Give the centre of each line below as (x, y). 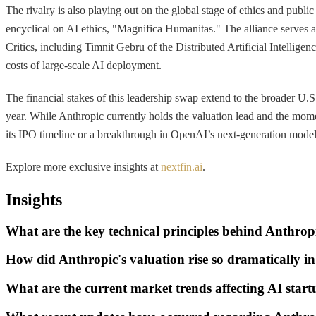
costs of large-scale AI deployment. (84, 65)
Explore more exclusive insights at (83, 166)
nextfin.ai (182, 166)
